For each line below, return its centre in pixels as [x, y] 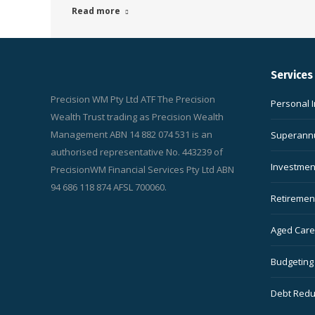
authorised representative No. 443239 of [137, 152]
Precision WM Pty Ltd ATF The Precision [133, 99]
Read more [96, 11]
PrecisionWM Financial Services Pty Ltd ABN [142, 169]
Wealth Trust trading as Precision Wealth [137, 117]
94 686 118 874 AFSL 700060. [109, 187]
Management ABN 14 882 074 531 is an [131, 134]
